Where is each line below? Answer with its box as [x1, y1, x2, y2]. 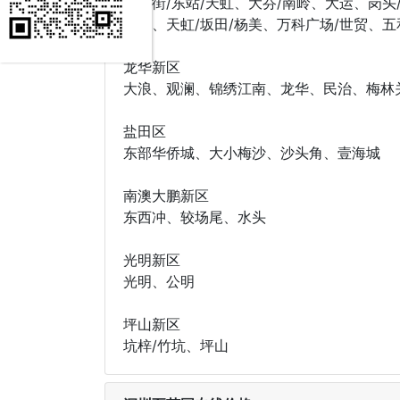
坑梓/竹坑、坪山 [123, 336, 229, 354]
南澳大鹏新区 [123, 186, 209, 204]
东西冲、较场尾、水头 [123, 207, 266, 226]
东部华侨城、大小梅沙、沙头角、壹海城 [123, 143, 380, 162]
